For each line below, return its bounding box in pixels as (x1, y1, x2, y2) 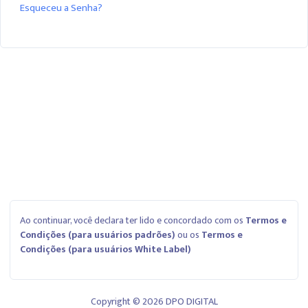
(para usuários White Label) (66, 241, 191, 258)
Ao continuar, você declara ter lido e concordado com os (20, 212, 245, 229)
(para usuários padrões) (66, 227, 175, 243)
